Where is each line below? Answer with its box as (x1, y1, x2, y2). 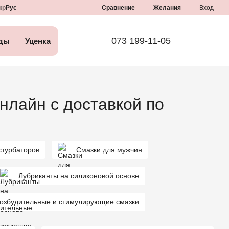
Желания (153, 4, 181, 11)
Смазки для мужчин (76, 146, 142, 154)
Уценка (25, 36, 51, 45)
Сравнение (102, 4, 135, 11)
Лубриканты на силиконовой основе (18, 172, 140, 180)
